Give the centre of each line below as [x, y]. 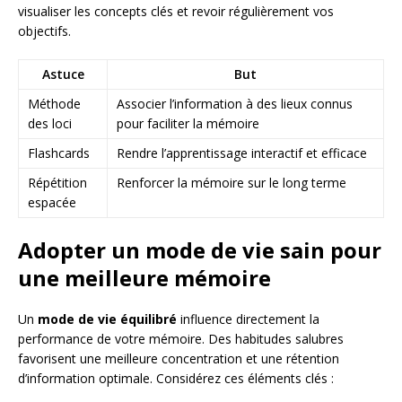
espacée [52, 202]
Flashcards [59, 153]
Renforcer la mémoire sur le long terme [232, 183]
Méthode [54, 104]
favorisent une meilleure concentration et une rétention [179, 358]
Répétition [57, 183]
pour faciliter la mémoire [188, 123]
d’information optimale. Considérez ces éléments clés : [176, 378]
